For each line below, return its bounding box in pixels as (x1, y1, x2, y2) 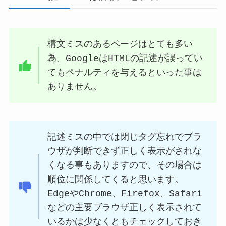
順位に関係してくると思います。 (47, 174, 184, 185)
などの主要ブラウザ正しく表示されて (47, 202, 202, 213)
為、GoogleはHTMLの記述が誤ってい (47, 53, 203, 64)
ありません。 (47, 82, 102, 92)
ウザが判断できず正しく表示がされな (47, 146, 202, 156)
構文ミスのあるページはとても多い (47, 39, 193, 50)
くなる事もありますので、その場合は (47, 160, 202, 171)
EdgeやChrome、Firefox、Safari (47, 188, 203, 199)
